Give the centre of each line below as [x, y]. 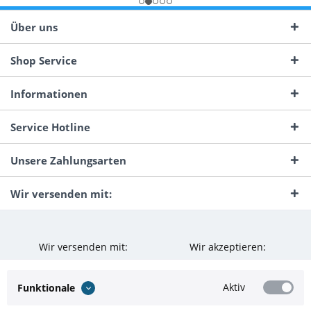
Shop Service [44, 60]
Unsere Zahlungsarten [68, 160]
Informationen [49, 94]
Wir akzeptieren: [228, 247]
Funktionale [46, 288]
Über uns [34, 27]
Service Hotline [50, 127]
